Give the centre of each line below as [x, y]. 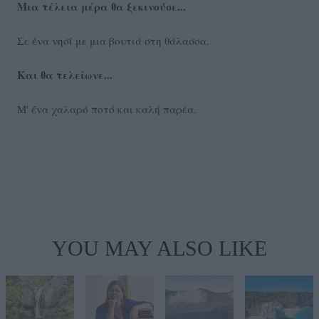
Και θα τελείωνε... [65, 75]
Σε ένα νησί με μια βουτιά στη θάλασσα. [113, 41]
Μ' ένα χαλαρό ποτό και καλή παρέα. [107, 109]
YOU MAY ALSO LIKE [159, 249]
